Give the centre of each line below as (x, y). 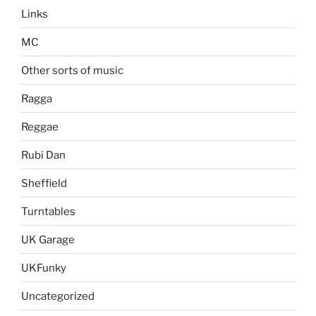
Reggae (40, 127)
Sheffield (44, 183)
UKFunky (44, 268)
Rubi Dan (43, 155)
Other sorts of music (72, 70)
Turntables (48, 211)
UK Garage (48, 239)
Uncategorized (58, 296)
